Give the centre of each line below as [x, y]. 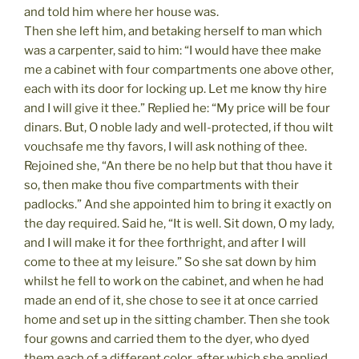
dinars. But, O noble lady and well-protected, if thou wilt [179, 127]
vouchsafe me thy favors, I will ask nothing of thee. [165, 146]
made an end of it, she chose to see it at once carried [171, 300]
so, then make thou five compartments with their [161, 185]
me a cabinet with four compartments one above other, [179, 69]
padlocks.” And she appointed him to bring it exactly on [178, 204]
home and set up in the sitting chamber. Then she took [177, 319]
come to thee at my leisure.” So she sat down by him [170, 262]
